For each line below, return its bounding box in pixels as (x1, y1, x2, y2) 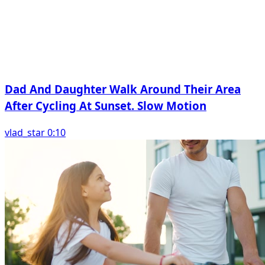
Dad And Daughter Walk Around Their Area (5, 81, 241, 96)
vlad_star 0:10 (5, 125, 66, 139)
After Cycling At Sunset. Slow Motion (5, 98, 206, 113)
